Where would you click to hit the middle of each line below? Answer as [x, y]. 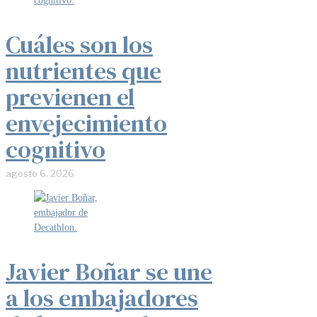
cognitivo [56, 149]
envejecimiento [86, 123]
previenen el [70, 97]
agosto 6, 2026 [40, 173]
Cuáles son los [79, 44]
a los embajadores [102, 298]
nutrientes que [83, 70]
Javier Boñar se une [109, 271]
